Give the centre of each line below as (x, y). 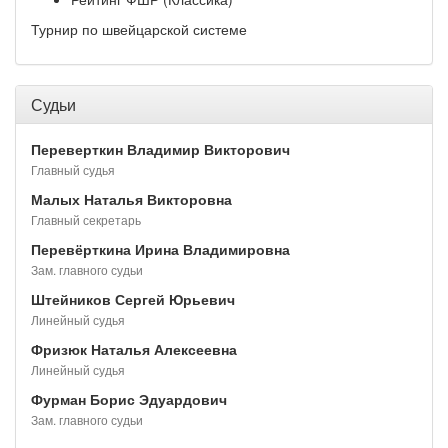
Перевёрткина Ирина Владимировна (160, 249)
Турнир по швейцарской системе (139, 29)
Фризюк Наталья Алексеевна (134, 349)
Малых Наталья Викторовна (131, 199)
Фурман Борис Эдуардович (129, 399)
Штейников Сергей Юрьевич (133, 299)
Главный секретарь (86, 219)
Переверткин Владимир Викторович (160, 149)
